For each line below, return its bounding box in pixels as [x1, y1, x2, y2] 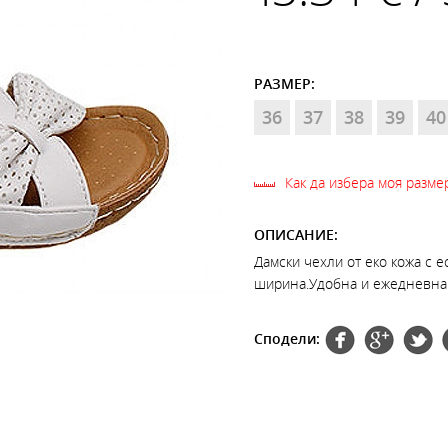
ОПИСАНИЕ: [254, 225, 338, 244]
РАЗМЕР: [254, 74, 315, 93]
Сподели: [254, 328, 320, 348]
